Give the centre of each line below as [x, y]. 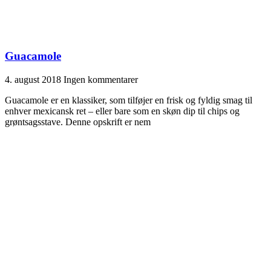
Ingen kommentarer [101, 80]
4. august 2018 [34, 80]
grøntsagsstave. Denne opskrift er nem [78, 122]
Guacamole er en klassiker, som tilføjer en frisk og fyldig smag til [129, 100]
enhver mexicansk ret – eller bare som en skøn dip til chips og [122, 111]
